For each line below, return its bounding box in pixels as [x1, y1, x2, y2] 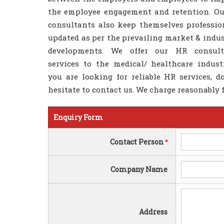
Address [139, 207, 170, 216]
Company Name [110, 164, 170, 174]
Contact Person [110, 137, 165, 146]
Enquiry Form [53, 112, 103, 122]
